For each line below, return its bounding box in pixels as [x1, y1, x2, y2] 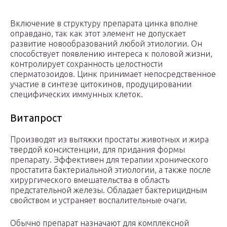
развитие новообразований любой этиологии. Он [10, 39, 202, 49]
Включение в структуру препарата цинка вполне [10, 19, 198, 28]
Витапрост [10, 112, 62, 124]
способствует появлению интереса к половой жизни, [10, 49, 212, 59]
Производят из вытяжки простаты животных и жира [10, 135, 209, 144]
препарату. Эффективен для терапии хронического [10, 155, 208, 165]
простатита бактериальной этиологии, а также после [10, 165, 211, 175]
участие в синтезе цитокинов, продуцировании [10, 80, 192, 89]
